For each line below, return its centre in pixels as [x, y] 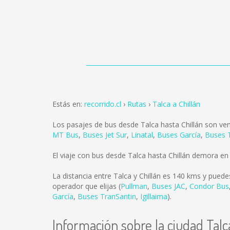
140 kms [187, 176]
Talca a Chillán [176, 104]
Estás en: [68, 104]
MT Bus [65, 135]
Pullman [134, 186]
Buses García [179, 135]
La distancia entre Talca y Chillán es [112, 176]
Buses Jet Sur [105, 135]
